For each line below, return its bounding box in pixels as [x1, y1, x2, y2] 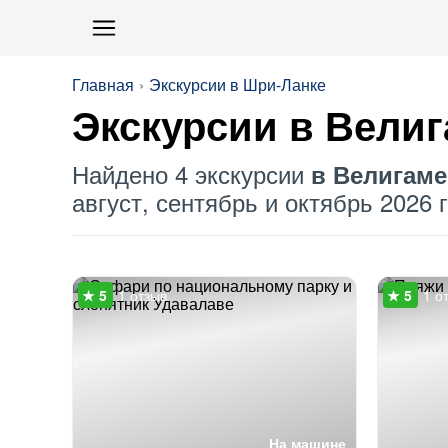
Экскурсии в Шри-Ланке [149, 73, 326, 96]
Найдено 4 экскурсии [72, 156, 311, 191]
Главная [72, 73, 134, 96]
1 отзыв [118, 285, 167, 305]
